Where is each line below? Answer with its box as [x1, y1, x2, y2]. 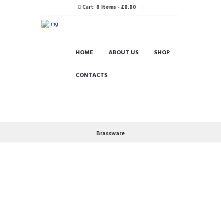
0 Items [96, 3, 116, 12]
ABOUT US [108, 47, 139, 58]
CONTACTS [75, 70, 108, 80]
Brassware [96, 129, 125, 137]
